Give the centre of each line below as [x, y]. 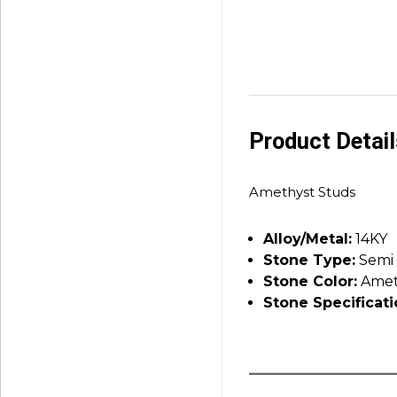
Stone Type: [309, 260]
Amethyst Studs [302, 191]
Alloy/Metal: [307, 238]
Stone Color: [310, 281]
